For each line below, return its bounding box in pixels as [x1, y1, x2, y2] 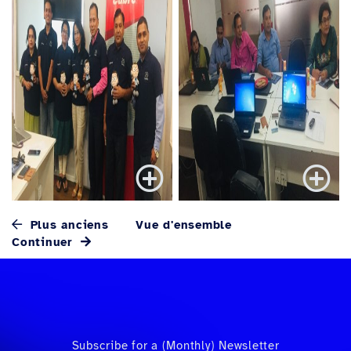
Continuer [12, 235, 78, 249]
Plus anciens [25, 218, 109, 232]
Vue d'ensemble [136, 218, 232, 232]
